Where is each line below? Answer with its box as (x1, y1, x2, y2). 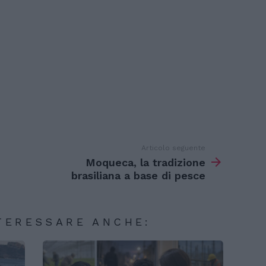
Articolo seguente (141, 143, 205, 152)
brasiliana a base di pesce (71, 169, 205, 182)
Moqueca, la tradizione (85, 156, 205, 169)
